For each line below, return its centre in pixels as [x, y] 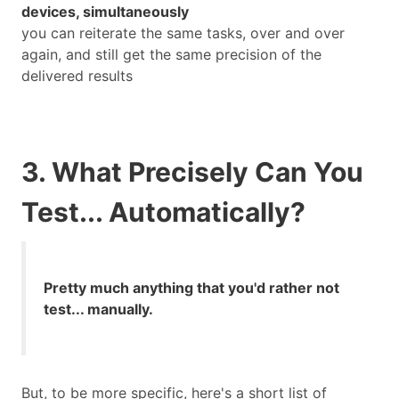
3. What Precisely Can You [192, 172]
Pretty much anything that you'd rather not [191, 288]
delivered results [77, 76]
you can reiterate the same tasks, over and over [183, 33]
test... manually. [98, 309]
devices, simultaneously [105, 12]
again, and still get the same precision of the [171, 55]
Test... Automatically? [163, 212]
